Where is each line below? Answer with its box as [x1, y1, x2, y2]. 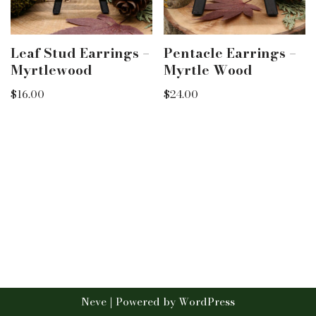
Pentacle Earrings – [164, 43, 297, 64]
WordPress [178, 293, 235, 310]
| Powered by [107, 293, 178, 310]
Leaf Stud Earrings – [11, 43, 150, 64]
